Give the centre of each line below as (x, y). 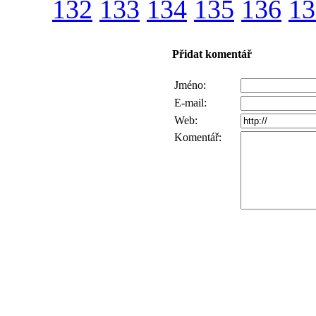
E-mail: (190, 102)
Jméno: (190, 85)
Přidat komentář (212, 54)
